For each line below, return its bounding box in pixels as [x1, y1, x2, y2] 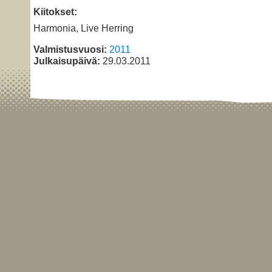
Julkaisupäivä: [33, 55, 100, 66]
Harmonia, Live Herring [33, 22, 134, 33]
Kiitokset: [33, 6, 77, 18]
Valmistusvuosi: [33, 43, 107, 55]
